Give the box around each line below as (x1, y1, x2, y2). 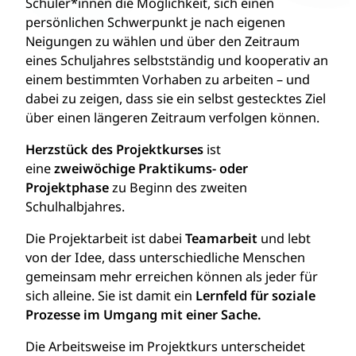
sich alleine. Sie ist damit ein (25, 287, 195, 304)
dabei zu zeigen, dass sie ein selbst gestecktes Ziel (25, 90, 326, 107)
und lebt (257, 230, 311, 247)
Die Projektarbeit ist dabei (25, 230, 185, 247)
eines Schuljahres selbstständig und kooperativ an (25, 52, 328, 69)
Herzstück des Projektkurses (25, 141, 203, 158)
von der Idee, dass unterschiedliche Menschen (25, 249, 305, 266)
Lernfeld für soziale (195, 287, 315, 304)
